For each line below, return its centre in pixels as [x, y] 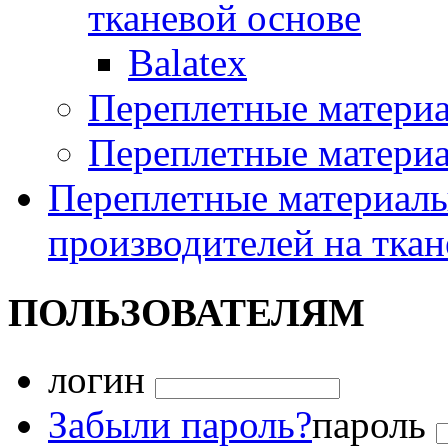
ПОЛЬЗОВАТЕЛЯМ [186, 313]
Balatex [187, 63]
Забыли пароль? [180, 424]
